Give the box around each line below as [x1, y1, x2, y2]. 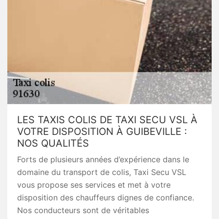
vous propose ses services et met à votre [17, 180, 171, 190]
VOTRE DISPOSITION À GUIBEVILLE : [17, 126, 187, 137]
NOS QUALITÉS [17, 137, 89, 149]
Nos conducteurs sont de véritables [17, 205, 149, 215]
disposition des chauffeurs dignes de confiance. [17, 193, 194, 202]
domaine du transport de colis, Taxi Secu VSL [17, 167, 186, 177]
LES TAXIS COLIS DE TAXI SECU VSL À [17, 114, 197, 126]
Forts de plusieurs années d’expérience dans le [17, 154, 189, 164]
